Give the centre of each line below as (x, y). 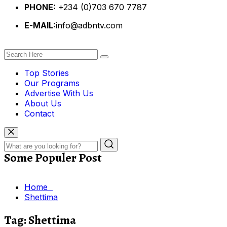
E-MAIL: (40, 25)
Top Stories (47, 73)
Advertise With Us (59, 93)
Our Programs (52, 83)
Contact (39, 113)
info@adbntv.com (89, 25)
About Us (43, 103)
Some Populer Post (53, 157)
